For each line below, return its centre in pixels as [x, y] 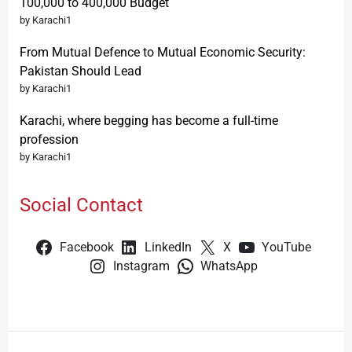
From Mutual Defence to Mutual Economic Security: [163, 53]
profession [49, 140]
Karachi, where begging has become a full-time [149, 121]
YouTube [287, 248]
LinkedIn [169, 248]
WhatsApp [229, 267]
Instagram [141, 267]
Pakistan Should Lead [81, 71]
